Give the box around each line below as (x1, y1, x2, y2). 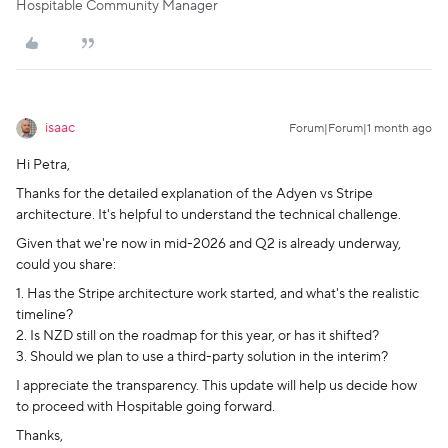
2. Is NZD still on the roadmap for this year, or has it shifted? (16, 327, 379, 346)
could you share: (16, 256, 116, 275)
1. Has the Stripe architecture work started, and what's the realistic (16, 285, 419, 304)
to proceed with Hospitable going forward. (16, 398, 275, 417)
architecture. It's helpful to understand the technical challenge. (16, 206, 401, 225)
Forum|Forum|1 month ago (289, 121, 432, 137)
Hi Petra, (16, 156, 70, 175)
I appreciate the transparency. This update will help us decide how (16, 377, 417, 396)
